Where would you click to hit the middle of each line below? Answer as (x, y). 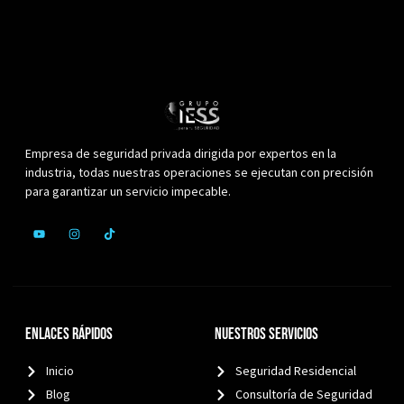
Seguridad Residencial (295, 371)
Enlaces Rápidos (69, 335)
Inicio (60, 371)
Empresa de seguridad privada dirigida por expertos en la (181, 154)
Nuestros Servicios (266, 335)
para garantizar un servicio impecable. (128, 192)
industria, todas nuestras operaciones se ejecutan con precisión (199, 173)
